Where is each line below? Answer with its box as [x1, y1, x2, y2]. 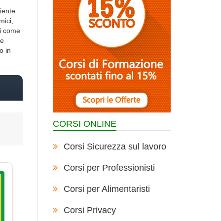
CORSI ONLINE [53, 119, 116, 129]
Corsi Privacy [63, 205, 116, 215]
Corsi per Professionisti [63, 163, 155, 173]
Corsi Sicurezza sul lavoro [63, 142, 166, 151]
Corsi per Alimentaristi [63, 184, 150, 194]
